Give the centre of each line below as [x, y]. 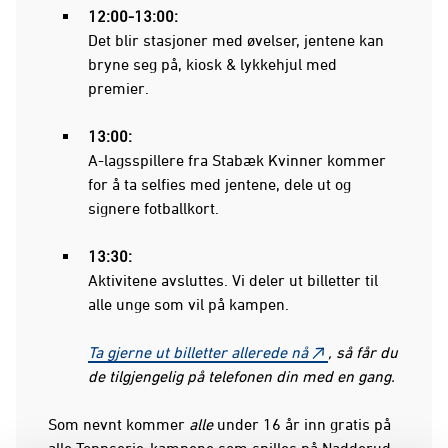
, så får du [363, 351]
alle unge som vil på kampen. [188, 303]
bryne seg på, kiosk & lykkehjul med [212, 63]
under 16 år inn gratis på [302, 423]
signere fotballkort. [153, 207]
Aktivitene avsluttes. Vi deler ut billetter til [233, 279]
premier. [118, 87]
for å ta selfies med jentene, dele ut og [219, 183]
